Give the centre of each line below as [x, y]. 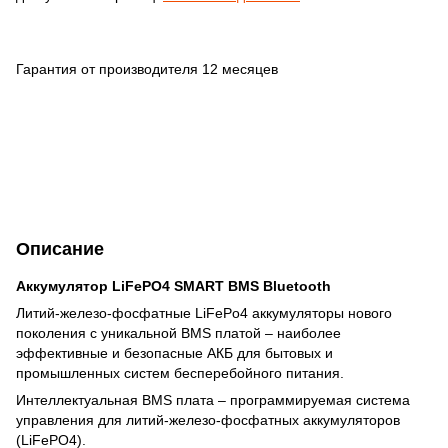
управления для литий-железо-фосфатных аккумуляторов [208, 419]
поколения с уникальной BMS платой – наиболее [178, 332]
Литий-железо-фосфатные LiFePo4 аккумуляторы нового [204, 312]
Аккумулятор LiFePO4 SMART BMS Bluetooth [173, 285]
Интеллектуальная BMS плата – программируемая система [213, 399]
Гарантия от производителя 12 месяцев [147, 68]
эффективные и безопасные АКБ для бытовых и [174, 352]
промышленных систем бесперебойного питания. [180, 372]
